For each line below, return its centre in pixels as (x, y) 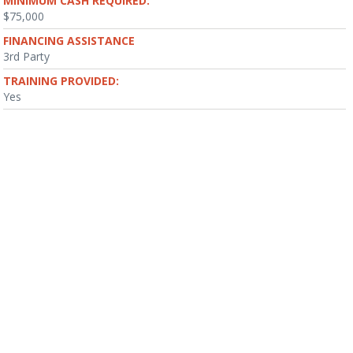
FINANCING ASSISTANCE (69, 41)
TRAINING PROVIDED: (61, 81)
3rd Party (26, 56)
